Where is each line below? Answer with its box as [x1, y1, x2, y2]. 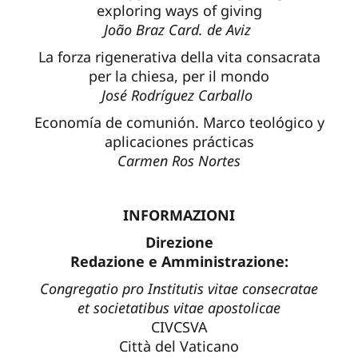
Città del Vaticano [119, 336, 239, 356]
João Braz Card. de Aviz [103, 20, 255, 40]
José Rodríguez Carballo [101, 86, 257, 105]
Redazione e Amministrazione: [70, 252, 288, 272]
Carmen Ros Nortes [117, 151, 241, 171]
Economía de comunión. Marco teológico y [34, 113, 324, 133]
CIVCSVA [150, 317, 208, 337]
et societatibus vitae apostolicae [78, 298, 280, 318]
